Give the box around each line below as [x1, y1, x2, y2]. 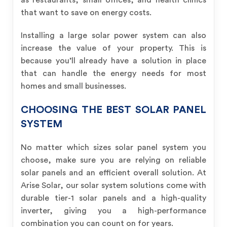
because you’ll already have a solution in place [21, 57, 206, 65]
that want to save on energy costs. [21, 9, 152, 17]
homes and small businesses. [21, 82, 126, 90]
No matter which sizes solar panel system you [21, 143, 206, 152]
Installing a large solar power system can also [21, 31, 206, 40]
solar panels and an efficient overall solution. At [21, 169, 206, 177]
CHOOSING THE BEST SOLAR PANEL [21, 105, 206, 115]
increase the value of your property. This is [21, 44, 206, 52]
